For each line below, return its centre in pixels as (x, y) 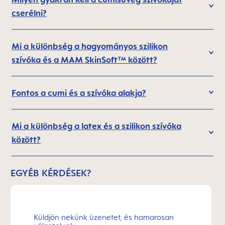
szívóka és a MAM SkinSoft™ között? (84, 60)
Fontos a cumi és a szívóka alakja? (79, 93)
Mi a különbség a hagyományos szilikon (90, 46)
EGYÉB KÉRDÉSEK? (51, 173)
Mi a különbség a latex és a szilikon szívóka (96, 126)
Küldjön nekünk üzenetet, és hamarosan (104, 217)
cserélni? (29, 13)
